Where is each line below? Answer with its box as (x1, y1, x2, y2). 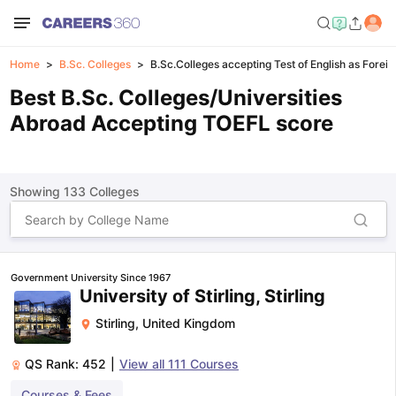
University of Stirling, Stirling (80, 286, 325, 307)
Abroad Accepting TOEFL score (9, 110, 333, 136)
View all (119, 356, 168, 371)
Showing (9, 184, 64, 199)
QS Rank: (25, 356, 82, 371)
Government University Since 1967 (11, 271, 171, 284)
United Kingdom (142, 316, 235, 331)
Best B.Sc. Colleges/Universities (9, 85, 342, 110)
